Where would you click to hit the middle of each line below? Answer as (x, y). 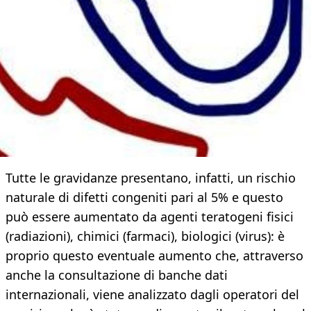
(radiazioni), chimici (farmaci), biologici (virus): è (145, 236)
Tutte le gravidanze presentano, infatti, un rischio (151, 178)
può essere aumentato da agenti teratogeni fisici (150, 217)
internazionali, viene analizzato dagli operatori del (152, 295)
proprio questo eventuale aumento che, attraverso (154, 256)
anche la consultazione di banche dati (117, 275)
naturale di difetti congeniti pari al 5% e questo (144, 197)
